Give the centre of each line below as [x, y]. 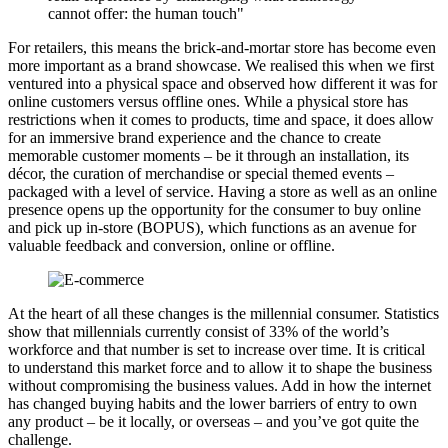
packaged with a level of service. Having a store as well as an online [222, 191]
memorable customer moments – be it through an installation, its [208, 155]
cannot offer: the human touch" [146, 13]
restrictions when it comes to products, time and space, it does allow [221, 119]
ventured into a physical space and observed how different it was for [222, 83]
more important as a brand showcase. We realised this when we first [221, 65]
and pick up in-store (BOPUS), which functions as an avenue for [212, 227]
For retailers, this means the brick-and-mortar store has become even [222, 47]
